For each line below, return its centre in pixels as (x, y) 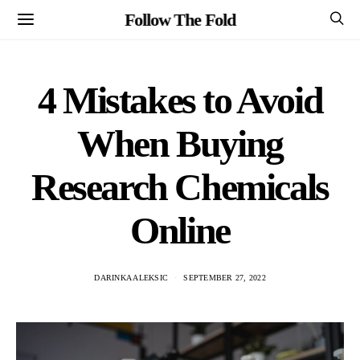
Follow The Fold (180, 19)
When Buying (180, 143)
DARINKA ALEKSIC (131, 278)
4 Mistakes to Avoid (180, 100)
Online (180, 230)
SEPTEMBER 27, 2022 (225, 278)
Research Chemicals (180, 187)
